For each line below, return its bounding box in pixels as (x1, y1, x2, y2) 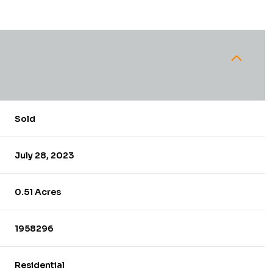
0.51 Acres (15, 186, 62, 197)
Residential (15, 259, 65, 271)
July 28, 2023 (15, 149, 75, 161)
